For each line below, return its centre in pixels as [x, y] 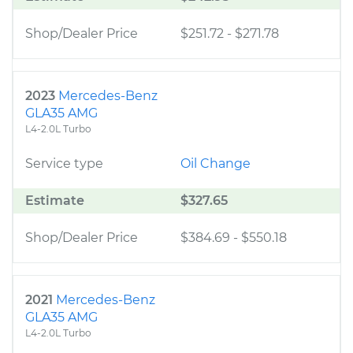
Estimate [55, 201]
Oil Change [216, 163]
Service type [64, 163]
